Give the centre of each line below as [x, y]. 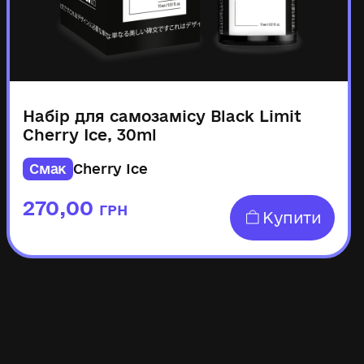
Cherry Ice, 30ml [90, 135]
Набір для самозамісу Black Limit [162, 117]
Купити [292, 217]
